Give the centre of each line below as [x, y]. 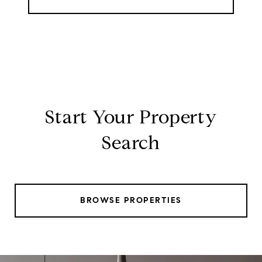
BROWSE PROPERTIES [131, 200]
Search [131, 142]
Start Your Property [131, 117]
